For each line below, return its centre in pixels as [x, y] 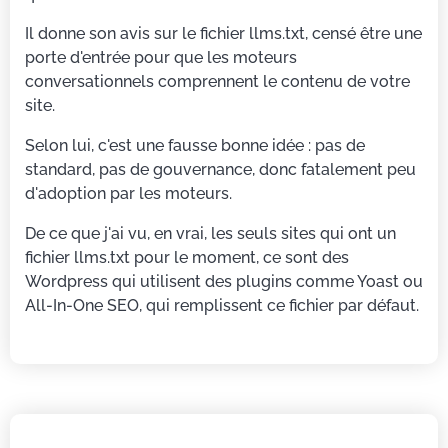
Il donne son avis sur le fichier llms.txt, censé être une [223, 33]
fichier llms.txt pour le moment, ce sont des [187, 257]
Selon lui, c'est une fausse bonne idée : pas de [195, 145]
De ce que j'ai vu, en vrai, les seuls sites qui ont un [210, 233]
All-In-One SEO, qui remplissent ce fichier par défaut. [222, 305]
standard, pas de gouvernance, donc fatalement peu [220, 169]
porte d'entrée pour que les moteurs [161, 57]
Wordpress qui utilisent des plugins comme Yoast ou [224, 281]
